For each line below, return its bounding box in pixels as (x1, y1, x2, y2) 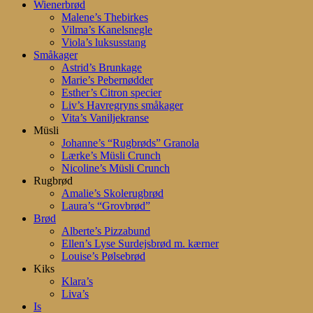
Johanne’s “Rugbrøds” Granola (61, 136, 199, 149)
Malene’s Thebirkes (61, 10, 148, 23)
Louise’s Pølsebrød (61, 249, 145, 262)
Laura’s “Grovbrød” (61, 199, 150, 212)
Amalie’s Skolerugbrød (61, 187, 163, 199)
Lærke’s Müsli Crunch (61, 149, 161, 161)
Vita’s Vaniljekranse (61, 111, 149, 124)
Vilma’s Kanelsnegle (61, 23, 152, 36)
